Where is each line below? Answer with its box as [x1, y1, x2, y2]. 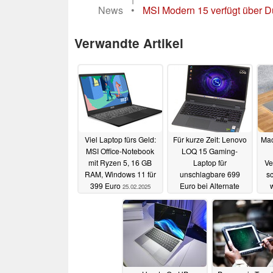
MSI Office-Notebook [86, 146, 154, 157]
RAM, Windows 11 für [84, 169, 156, 180]
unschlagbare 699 [179, 169, 240, 180]
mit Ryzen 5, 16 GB [88, 157, 152, 168]
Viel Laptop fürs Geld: [84, 134, 156, 145]
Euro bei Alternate [180, 180, 239, 191]
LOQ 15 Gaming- [182, 146, 238, 157]
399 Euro [90, 180, 122, 191]
